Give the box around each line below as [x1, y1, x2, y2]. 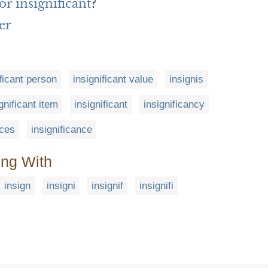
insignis [169, 73, 203, 85]
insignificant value [73, 73, 153, 85]
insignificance [31, 123, 92, 135]
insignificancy [144, 98, 205, 110]
